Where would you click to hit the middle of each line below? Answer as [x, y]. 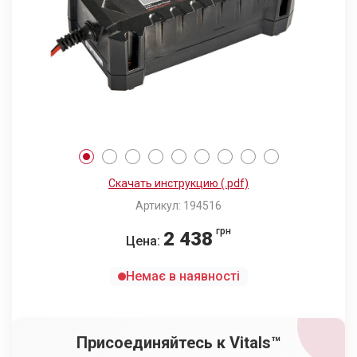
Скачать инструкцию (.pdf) [178, 184]
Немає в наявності [182, 277]
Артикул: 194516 [178, 206]
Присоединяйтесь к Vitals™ [178, 343]
